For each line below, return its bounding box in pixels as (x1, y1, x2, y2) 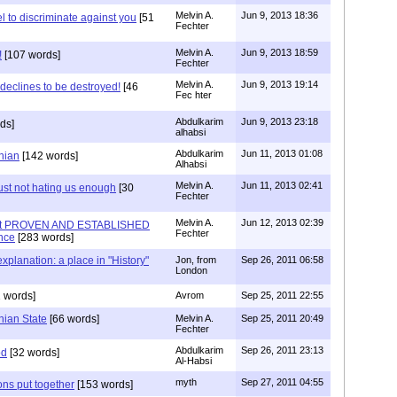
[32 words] (7, 346, 59, 359)
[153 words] (74, 378, 133, 391)
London (175, 264, 207, 276)
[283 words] (15, 230, 74, 244)
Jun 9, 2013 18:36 (241, 9, 318, 20)
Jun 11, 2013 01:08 (241, 147, 323, 159)
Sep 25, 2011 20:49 (241, 312, 323, 323)
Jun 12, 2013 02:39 (241, 216, 323, 228)
